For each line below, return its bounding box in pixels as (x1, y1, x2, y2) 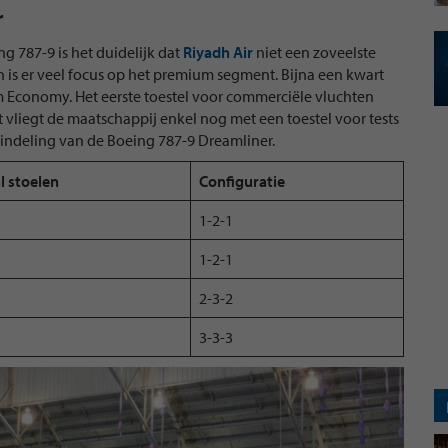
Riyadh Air (183, 42, 253, 62)
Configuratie (199, 171, 285, 191)
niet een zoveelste (253, 42, 376, 62)
